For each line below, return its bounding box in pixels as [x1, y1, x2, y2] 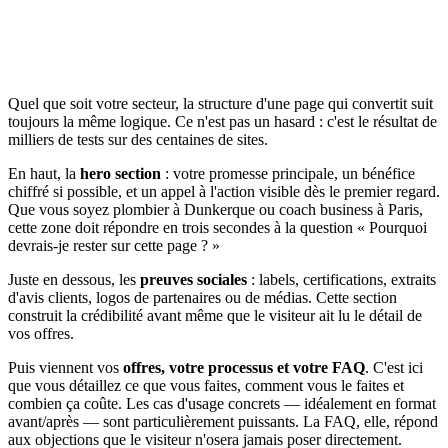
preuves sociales [140, 271, 247, 289]
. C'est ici [365, 359, 423, 377]
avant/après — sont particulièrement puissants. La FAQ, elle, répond [8, 413, 438, 431]
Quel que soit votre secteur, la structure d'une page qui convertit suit [8, 95, 433, 113]
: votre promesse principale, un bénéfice [161, 165, 415, 183]
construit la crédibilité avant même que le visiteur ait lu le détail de [8, 307, 422, 325]
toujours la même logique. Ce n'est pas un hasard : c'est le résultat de [8, 113, 437, 131]
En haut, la [8, 165, 80, 183]
